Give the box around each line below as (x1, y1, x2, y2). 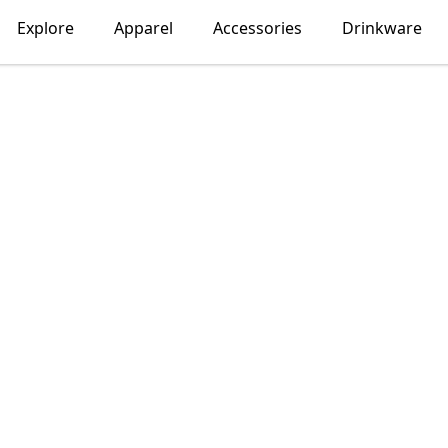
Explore (16, 17, 74, 39)
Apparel (113, 17, 173, 39)
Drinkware (341, 17, 422, 39)
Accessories (212, 17, 302, 39)
